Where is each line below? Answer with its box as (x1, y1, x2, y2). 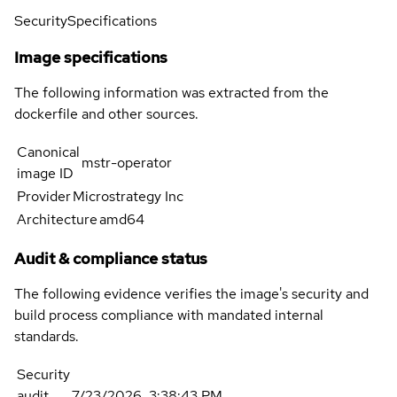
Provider (17, 187, 71, 206)
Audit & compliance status (14, 248, 207, 269)
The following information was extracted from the (14, 83, 329, 103)
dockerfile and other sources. (14, 105, 198, 124)
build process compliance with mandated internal (14, 306, 323, 325)
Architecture (17, 210, 97, 230)
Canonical (17, 143, 80, 162)
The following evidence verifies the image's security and (14, 284, 369, 304)
